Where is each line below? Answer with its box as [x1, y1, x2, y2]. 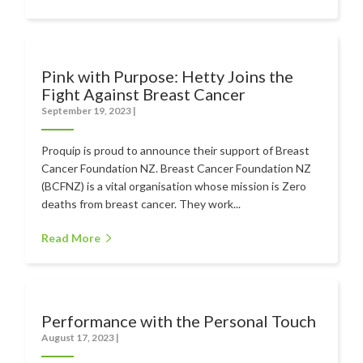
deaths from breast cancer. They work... [41, 196, 241, 211]
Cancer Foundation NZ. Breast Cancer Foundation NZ [41, 160, 312, 175]
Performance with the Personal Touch [41, 310, 317, 331]
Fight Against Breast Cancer [41, 83, 246, 104]
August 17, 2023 [41, 331, 117, 344]
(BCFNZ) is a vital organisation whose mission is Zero [41, 178, 307, 193]
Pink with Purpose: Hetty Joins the [41, 66, 294, 86]
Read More [41, 230, 101, 245]
